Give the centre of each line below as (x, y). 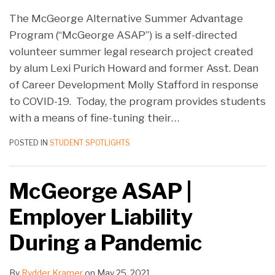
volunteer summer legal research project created (131, 52)
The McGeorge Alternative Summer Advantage (126, 19)
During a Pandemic (106, 243)
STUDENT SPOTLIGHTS (90, 143)
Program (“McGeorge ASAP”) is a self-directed (123, 35)
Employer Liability (101, 217)
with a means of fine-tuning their (90, 118)
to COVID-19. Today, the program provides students (137, 102)
